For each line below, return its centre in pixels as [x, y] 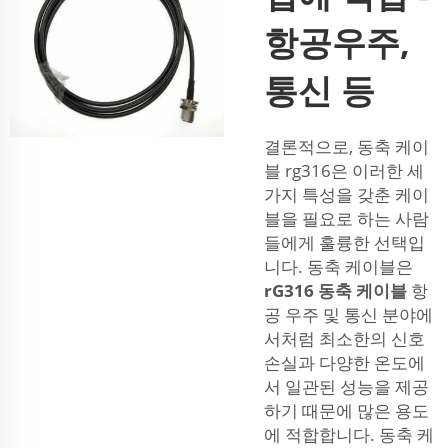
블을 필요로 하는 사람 [346, 219]
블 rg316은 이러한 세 [344, 171]
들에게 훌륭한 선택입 [344, 243]
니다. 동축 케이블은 [338, 267]
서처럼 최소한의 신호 [344, 339]
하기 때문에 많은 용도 [346, 411]
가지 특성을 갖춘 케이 [346, 195]
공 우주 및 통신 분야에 [348, 315]
